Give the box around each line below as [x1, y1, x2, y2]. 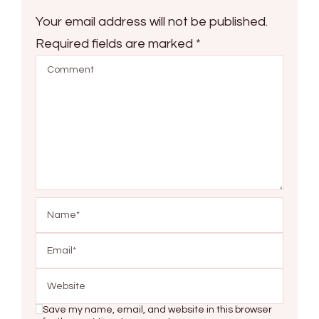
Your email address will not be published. [36, 14, 268, 28]
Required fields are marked [36, 36, 196, 51]
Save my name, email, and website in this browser [42, 304, 272, 315]
